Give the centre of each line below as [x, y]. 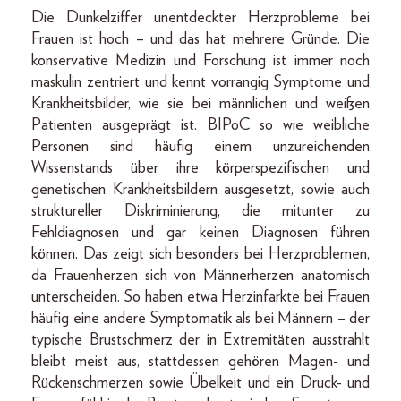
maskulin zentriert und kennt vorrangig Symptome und [200, 82]
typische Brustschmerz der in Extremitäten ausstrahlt [200, 340]
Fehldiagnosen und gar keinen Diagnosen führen [200, 232]
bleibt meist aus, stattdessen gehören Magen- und [200, 361]
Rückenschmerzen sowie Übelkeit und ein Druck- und [200, 383]
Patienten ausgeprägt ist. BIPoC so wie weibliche [200, 125]
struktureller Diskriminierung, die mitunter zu [200, 211]
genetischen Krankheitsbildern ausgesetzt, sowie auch [200, 189]
